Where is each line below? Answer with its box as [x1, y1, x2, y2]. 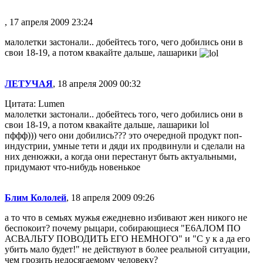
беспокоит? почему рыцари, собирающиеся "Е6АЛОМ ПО [5, 223, 241, 234]
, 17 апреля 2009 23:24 [5, 16, 93, 27]
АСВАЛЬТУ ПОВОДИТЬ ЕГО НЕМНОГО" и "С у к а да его [5, 234, 250, 244]
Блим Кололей [5, 193, 66, 203]
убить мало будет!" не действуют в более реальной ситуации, [5, 244, 250, 255]
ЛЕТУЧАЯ [5, 79, 53, 89]
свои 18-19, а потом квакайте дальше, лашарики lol [5, 120, 209, 130]
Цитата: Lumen [5, 99, 65, 109]
